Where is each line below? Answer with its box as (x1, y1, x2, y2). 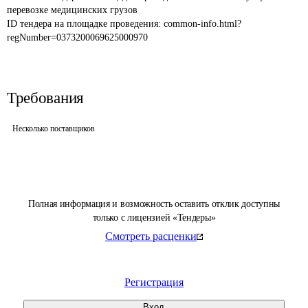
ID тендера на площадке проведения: (7, 19, 164, 29)
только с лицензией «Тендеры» (92, 212, 216, 223)
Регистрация (124, 276, 184, 288)
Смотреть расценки (105, 230, 197, 242)
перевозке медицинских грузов (7, 5, 137, 15)
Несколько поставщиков (12, 124, 95, 133)
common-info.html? (164, 19, 241, 29)
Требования (7, 89, 84, 107)
